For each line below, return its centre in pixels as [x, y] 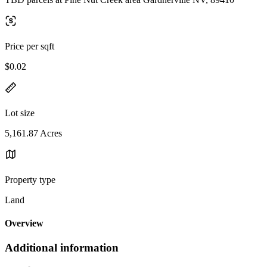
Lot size [20, 113]
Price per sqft [30, 46]
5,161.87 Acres [33, 133]
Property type [30, 179]
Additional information [62, 248]
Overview [24, 223]
